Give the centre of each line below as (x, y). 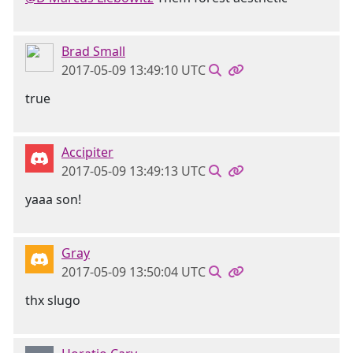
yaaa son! (53, 199)
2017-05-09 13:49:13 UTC (134, 171)
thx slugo (53, 300)
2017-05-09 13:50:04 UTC (134, 272)
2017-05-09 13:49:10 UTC (134, 70)
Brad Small (93, 51)
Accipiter (87, 152)
